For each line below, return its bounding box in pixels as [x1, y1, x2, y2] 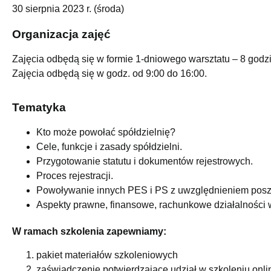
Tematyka [12, 101, 66, 114]
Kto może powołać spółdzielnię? [36, 127, 175, 138]
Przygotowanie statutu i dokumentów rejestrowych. [36, 156, 253, 167]
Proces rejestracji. [36, 171, 113, 181]
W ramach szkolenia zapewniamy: [12, 226, 166, 237]
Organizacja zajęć [12, 27, 111, 41]
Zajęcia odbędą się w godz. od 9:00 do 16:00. [12, 68, 207, 79]
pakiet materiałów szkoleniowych [36, 249, 178, 260]
